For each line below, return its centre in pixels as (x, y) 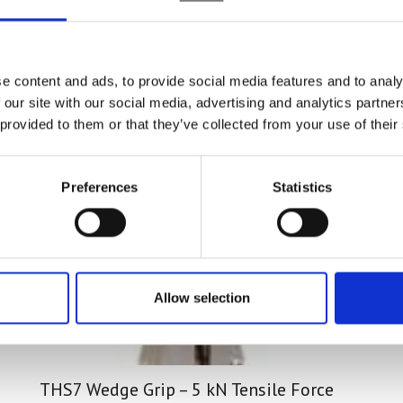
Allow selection (201, 298)
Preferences (100, 187)
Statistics (302, 187)
